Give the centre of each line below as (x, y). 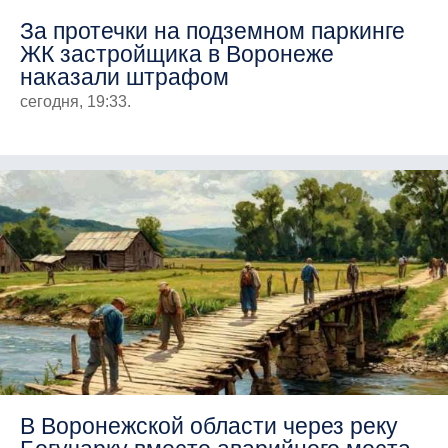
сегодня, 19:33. (75, 101)
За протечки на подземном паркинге (212, 30)
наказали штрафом (124, 76)
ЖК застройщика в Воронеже (177, 53)
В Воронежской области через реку (209, 425)
